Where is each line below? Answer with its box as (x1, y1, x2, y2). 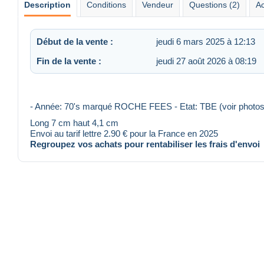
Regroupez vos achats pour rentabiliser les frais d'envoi (30, 139, 260, 150)
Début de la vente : (37, 36, 113, 47)
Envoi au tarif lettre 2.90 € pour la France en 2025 (30, 128, 218, 139)
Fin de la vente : (37, 55, 101, 66)
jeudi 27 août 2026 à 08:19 (156, 55, 256, 66)
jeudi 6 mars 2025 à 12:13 (156, 36, 255, 47)
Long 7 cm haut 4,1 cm (30, 118, 118, 128)
